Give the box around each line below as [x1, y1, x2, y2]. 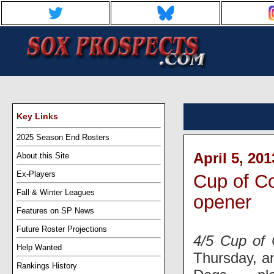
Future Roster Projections [17, 224, 107, 234]
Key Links [17, 111, 58, 121]
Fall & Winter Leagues [17, 187, 95, 197]
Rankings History [17, 261, 77, 270]
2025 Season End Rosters [17, 132, 109, 142]
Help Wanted [17, 242, 62, 252]
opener [193, 191, 251, 213]
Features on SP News [17, 206, 94, 215]
